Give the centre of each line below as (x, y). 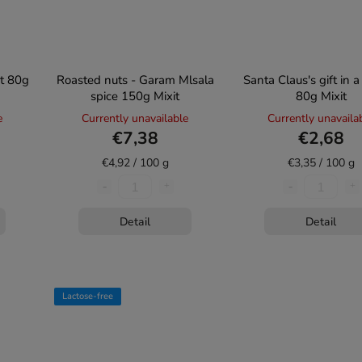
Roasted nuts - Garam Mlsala (135, 80)
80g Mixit (321, 96)
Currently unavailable (135, 118)
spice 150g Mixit (135, 96)
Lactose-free (88, 296)
